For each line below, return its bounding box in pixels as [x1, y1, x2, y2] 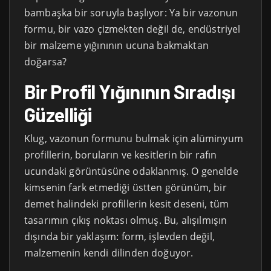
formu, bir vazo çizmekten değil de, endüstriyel [24, 22, 241, 36]
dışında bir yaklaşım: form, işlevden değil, [24, 229, 215, 243]
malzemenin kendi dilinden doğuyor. [24, 246, 194, 260]
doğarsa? [24, 54, 67, 68]
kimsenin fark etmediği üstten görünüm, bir [24, 180, 227, 194]
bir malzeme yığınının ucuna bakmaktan [24, 38, 209, 52]
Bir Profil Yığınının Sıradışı [24, 79, 235, 103]
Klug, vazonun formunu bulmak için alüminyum [24, 131, 243, 145]
